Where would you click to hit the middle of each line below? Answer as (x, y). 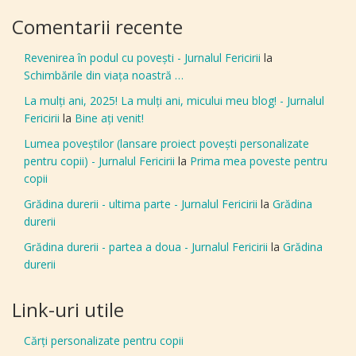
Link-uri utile (68, 310)
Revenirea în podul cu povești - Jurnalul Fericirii (142, 58)
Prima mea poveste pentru (259, 161)
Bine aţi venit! (109, 118)
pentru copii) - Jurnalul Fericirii (99, 161)
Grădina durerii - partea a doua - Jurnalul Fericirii (146, 247)
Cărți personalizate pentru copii (104, 341)
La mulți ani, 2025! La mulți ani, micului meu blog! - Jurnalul (174, 101)
